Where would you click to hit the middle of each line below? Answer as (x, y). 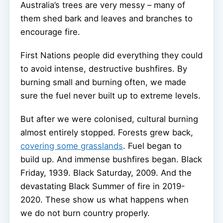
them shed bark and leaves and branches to (107, 19)
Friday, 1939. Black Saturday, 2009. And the (106, 173)
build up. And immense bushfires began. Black (111, 160)
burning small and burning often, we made (103, 82)
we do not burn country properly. (85, 213)
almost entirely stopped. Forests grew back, (107, 133)
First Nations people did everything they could (111, 56)
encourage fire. (50, 32)
